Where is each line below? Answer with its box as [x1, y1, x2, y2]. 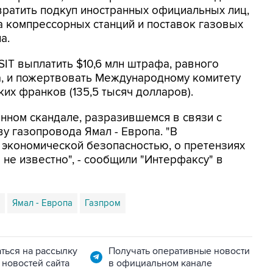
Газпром [85, 197, 121, 208]
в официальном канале [108, 257, 212, 269]
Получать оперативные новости [108, 245, 250, 257]
